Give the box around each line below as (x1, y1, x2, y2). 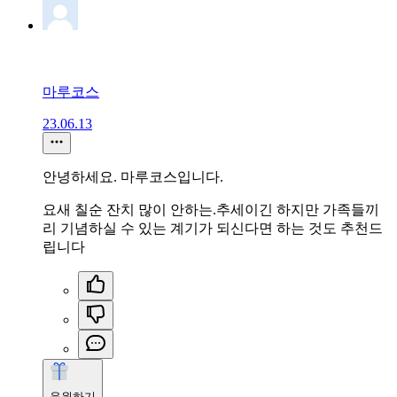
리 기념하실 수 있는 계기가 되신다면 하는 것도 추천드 (43, 221, 383, 237)
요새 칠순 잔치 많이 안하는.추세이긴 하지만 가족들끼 (43, 202, 379, 218)
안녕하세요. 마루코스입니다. (43, 169, 223, 185)
